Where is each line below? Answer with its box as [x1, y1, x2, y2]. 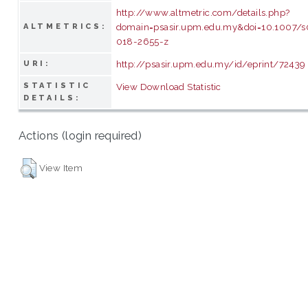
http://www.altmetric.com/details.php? [115, 6, 290, 18]
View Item [38, 162, 83, 173]
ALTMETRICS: [23, 21, 108, 31]
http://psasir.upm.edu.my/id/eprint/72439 [115, 58, 306, 69]
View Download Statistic [115, 80, 221, 92]
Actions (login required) [18, 129, 142, 143]
